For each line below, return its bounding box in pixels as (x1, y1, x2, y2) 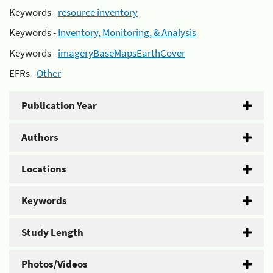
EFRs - (9, 66, 37, 80)
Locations (21, 162, 66, 175)
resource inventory (58, 5, 138, 19)
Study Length (21, 225, 83, 239)
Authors (21, 130, 58, 144)
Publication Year (21, 99, 97, 112)
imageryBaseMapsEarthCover (58, 46, 185, 60)
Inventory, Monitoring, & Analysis (58, 26, 196, 39)
